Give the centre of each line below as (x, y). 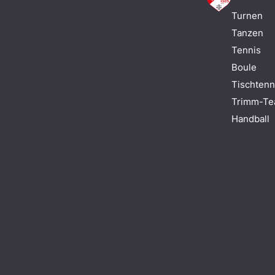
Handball (250, 119)
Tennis (246, 50)
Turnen (247, 16)
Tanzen (247, 33)
